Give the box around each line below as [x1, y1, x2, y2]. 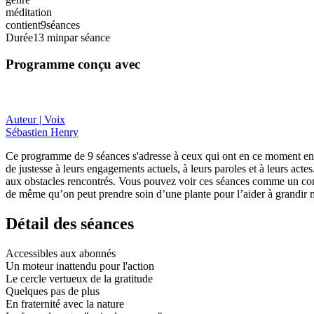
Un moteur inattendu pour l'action [6, 259, 154, 272]
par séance [64, 31, 110, 43]
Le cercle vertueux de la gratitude [6, 272, 153, 285]
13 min [33, 31, 64, 43]
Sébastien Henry [6, 126, 78, 139]
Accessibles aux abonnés [6, 247, 116, 259]
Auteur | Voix [6, 114, 65, 126]
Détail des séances [6, 214, 134, 233]
